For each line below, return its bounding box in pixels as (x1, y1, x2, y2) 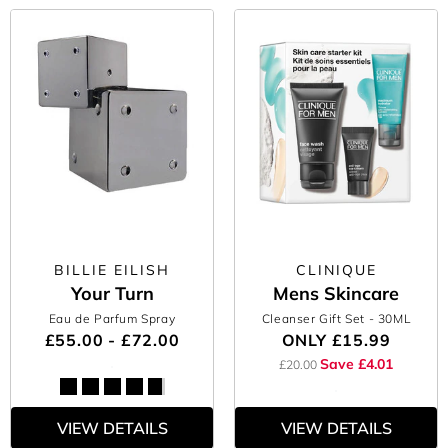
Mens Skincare (273, 282, 399, 305)
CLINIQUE (295, 261, 377, 279)
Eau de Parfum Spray (48, 311, 176, 326)
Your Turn (70, 282, 154, 305)
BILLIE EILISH (54, 261, 170, 279)
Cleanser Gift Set (261, 311, 369, 326)
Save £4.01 (320, 355, 393, 373)
